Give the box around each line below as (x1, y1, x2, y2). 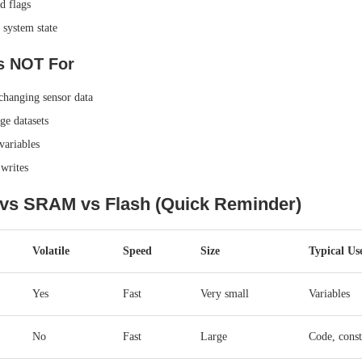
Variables (308, 288, 350, 300)
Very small (200, 288, 249, 300)
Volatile (32, 245, 69, 257)
